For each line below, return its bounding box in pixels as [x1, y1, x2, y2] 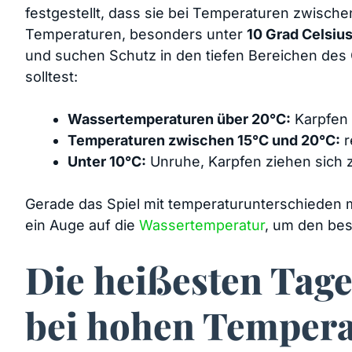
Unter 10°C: [68, 152, 146, 170]
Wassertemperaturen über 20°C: [68, 110, 291, 127]
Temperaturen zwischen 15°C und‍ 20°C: [68, 131, 340, 148]
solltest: [25, 68, 78, 85]
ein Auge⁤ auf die [25, 216, 139, 233]
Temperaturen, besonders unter [25, 25, 247, 42]
